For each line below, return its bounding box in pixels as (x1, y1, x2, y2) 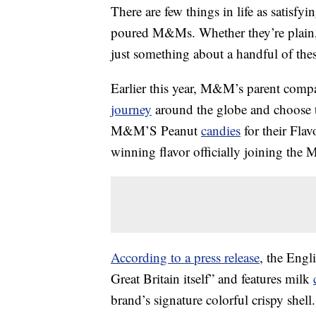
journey (111, 100, 152, 119)
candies (201, 121, 241, 140)
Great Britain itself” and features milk (111, 269, 313, 288)
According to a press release (111, 248, 260, 267)
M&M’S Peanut (111, 121, 201, 140)
